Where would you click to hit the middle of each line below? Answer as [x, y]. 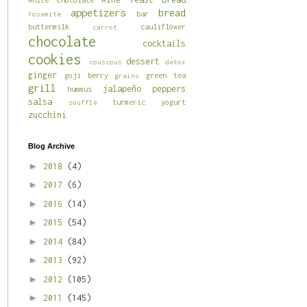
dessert [143, 62]
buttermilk [49, 27]
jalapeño [122, 89]
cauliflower [163, 27]
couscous [105, 62]
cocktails [164, 44]
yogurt [174, 102]
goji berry [86, 75]
